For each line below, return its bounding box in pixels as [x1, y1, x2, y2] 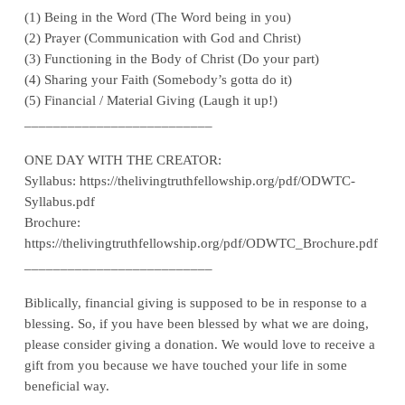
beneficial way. [24, 378, 109, 394]
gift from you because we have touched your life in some [24, 357, 347, 373]
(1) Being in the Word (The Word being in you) [24, 9, 291, 25]
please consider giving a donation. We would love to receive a [24, 336, 375, 353]
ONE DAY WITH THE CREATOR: [24, 152, 221, 168]
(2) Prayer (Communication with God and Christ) [24, 30, 301, 46]
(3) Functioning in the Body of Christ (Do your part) [24, 51, 319, 67]
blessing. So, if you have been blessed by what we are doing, [24, 316, 369, 332]
